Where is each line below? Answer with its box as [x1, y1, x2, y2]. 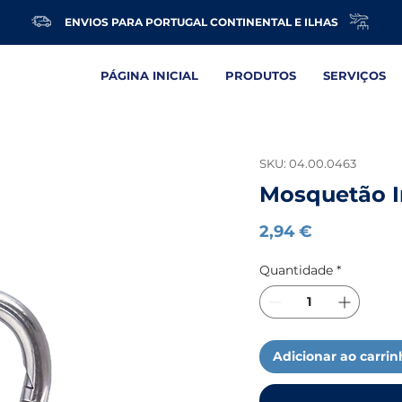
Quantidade [259, 262, 334, 279]
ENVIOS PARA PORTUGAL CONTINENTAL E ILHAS [64, 15, 338, 29]
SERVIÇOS [323, 68, 386, 83]
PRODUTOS [225, 68, 296, 83]
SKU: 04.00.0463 [259, 156, 357, 171]
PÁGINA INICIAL [100, 68, 198, 83]
